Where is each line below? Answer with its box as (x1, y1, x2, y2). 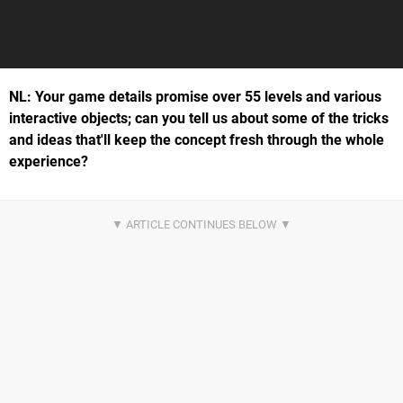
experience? (9, 152, 88, 170)
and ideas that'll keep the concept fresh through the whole (9, 130, 384, 148)
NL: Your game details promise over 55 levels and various (9, 87, 381, 105)
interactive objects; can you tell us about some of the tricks (9, 109, 389, 127)
